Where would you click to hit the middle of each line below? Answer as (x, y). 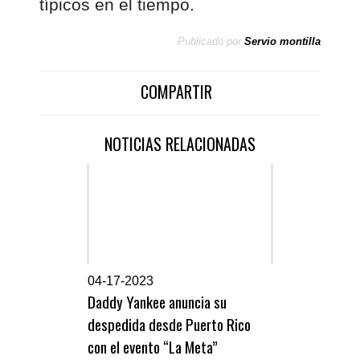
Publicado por (209, 42)
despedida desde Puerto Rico (169, 323)
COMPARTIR (176, 91)
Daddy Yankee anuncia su (157, 301)
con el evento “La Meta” (153, 346)
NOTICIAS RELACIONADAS (180, 143)
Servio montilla (282, 42)
